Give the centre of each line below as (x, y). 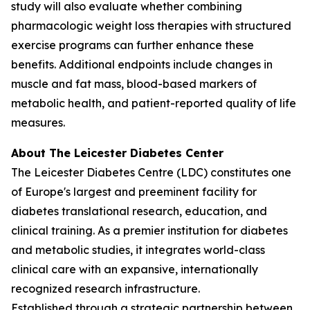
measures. (38, 122)
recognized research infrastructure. (106, 289)
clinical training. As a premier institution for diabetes (149, 230)
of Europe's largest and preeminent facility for (134, 192)
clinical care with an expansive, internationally (135, 269)
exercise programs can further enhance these (133, 45)
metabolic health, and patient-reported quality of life (154, 103)
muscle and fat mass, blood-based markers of (134, 84)
